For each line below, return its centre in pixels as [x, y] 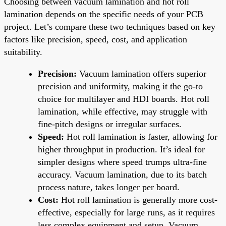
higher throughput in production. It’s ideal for [121, 149]
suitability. [23, 52]
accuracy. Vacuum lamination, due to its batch [122, 174]
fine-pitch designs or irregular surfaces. [110, 124]
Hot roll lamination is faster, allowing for [141, 136]
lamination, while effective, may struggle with [123, 111]
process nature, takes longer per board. [109, 187]
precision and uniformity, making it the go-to [120, 86]
